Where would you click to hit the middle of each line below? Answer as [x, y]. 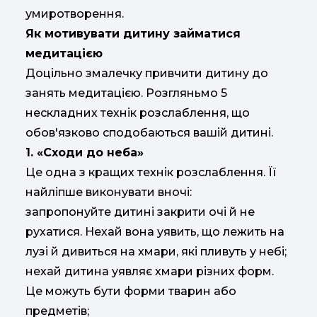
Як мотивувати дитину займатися [133, 34]
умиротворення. [75, 14]
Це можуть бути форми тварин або [131, 292]
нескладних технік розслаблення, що [138, 113]
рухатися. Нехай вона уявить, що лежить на [155, 232]
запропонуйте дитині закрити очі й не [140, 212]
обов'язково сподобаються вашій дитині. [149, 133]
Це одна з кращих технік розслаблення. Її [151, 173]
